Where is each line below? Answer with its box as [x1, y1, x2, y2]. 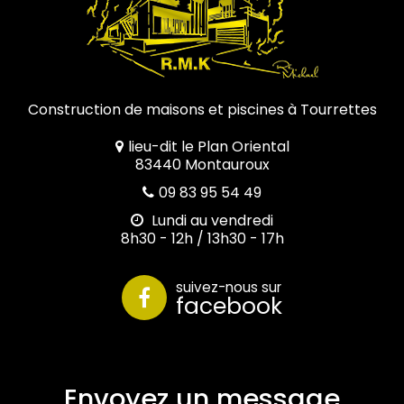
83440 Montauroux [134, 153, 270, 175]
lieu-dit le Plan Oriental [127, 135, 289, 157]
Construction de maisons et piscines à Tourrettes [27, 98, 377, 120]
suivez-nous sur [176, 278, 281, 298]
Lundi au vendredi [148, 209, 273, 231]
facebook [176, 290, 282, 323]
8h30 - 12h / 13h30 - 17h [120, 227, 284, 249]
